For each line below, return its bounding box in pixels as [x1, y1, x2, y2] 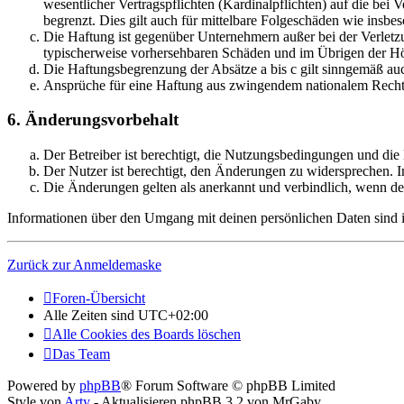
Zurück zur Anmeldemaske [7, 257, 161, 273]
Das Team [52, 346, 110, 363]
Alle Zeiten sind [43, 308, 138, 324]
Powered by [7, 378, 79, 394]
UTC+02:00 [138, 308, 208, 324]
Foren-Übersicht [52, 290, 145, 307]
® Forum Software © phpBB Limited [121, 378, 335, 394]
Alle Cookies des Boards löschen [52, 326, 241, 343]
